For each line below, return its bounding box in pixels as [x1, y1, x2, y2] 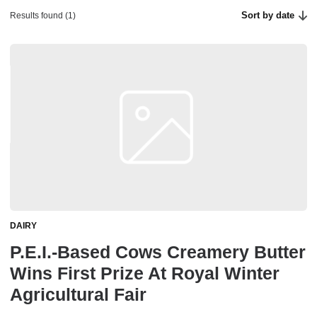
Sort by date [241, 10, 295, 21]
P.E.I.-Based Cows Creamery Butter [10, 242, 306, 263]
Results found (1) [10, 11, 76, 21]
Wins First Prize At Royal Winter [10, 263, 279, 284]
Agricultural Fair [10, 284, 146, 305]
